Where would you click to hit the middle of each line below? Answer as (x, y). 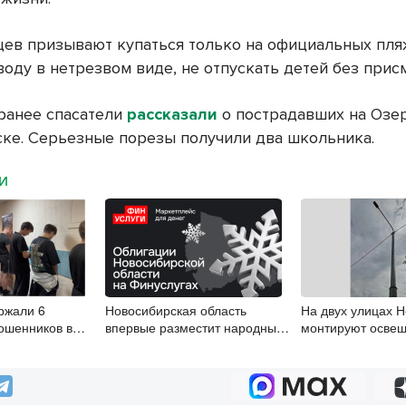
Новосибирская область (176, 310)
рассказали (175, 115)
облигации (136, 345)
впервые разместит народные (195, 328)
